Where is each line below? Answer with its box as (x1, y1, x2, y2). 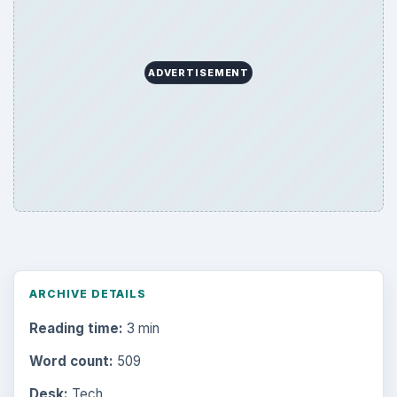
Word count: (28, 352, 113, 370)
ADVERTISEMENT (147, 66, 250, 79)
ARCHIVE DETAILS (28, 287, 147, 301)
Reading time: (28, 319, 123, 337)
